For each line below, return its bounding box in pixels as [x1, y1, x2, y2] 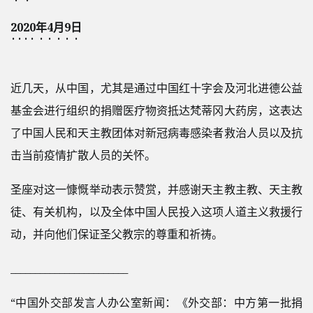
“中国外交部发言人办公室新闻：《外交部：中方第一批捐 [10, 294, 303, 310]
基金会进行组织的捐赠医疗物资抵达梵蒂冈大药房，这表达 [10, 102, 303, 118]
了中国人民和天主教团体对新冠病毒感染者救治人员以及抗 [10, 124, 303, 140]
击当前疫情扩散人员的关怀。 [10, 147, 156, 163]
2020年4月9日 [10, 19, 82, 35]
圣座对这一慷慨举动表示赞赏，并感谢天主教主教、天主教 [10, 181, 303, 197]
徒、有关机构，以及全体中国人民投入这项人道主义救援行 [10, 203, 303, 219]
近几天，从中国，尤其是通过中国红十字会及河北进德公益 [10, 80, 303, 96]
